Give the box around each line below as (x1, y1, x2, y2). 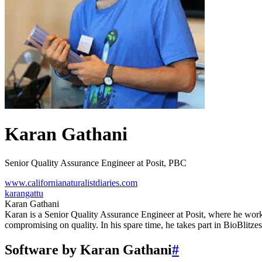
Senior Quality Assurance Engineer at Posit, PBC (5, 157, 187, 168)
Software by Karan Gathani (5, 242, 172, 257)
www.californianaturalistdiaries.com (5, 177, 137, 188)
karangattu (5, 188, 43, 198)
